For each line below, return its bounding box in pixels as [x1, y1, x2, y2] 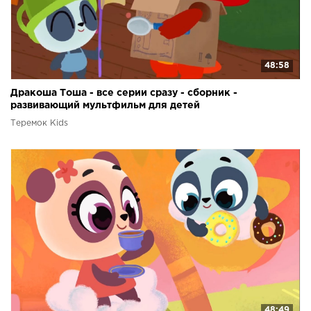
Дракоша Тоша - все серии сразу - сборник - [10, 88, 237, 97]
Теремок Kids [10, 119, 68, 127]
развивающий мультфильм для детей [10, 101, 200, 110]
